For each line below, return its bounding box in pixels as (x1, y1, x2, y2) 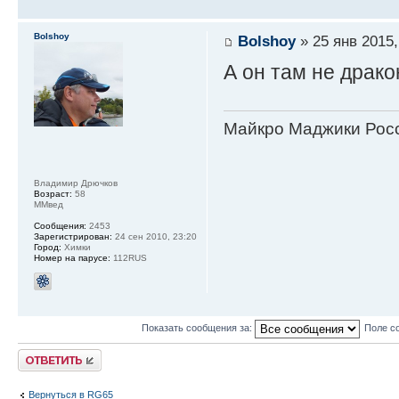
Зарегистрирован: (34, 231, 112, 241)
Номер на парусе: (34, 252, 110, 263)
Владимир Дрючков (34, 177, 118, 188)
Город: (34, 241, 61, 252)
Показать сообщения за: (141, 322, 255, 334)
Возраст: (34, 188, 72, 199)
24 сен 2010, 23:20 (112, 231, 197, 241)
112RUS (110, 252, 147, 263)
